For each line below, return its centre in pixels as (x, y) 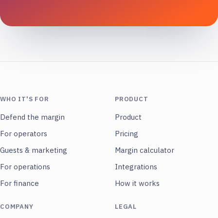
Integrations (136, 167)
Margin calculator (145, 150)
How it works (137, 183)
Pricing (127, 134)
